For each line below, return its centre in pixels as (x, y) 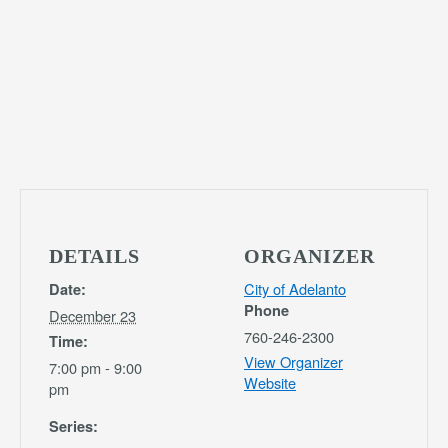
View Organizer (293, 362)
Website (270, 383)
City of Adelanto (295, 289)
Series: (73, 426)
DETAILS (94, 256)
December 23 (92, 316)
